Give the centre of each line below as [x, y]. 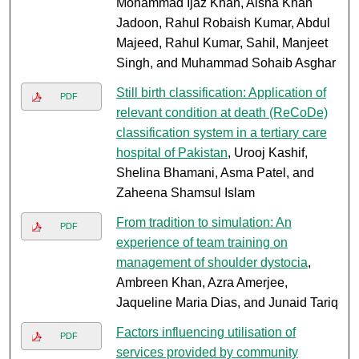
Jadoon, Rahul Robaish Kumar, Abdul [223, 23]
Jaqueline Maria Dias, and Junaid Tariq [227, 303]
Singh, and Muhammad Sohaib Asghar [226, 63]
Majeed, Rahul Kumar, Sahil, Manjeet [222, 43]
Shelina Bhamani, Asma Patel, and [215, 173]
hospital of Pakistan [171, 153]
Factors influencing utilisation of [206, 333]
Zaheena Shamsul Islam [185, 193]
